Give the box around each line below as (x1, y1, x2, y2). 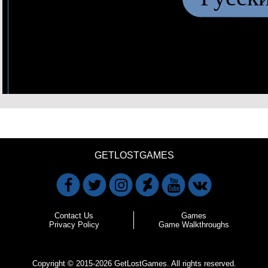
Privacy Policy (48, 220, 99, 230)
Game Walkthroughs (159, 220, 229, 230)
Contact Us (54, 211, 93, 221)
